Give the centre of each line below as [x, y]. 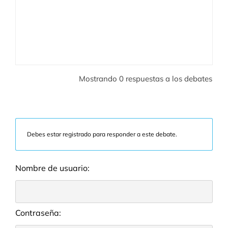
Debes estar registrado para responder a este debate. [102, 134]
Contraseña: [38, 212]
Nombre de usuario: [52, 168]
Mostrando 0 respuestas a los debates [146, 78]
